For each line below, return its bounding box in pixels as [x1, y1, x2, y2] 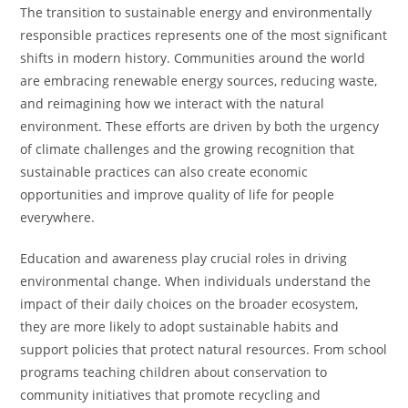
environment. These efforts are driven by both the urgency [20, 117, 380, 135]
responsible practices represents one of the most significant [20, 26, 388, 44]
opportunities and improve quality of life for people [20, 186, 335, 203]
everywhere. [20, 209, 96, 226]
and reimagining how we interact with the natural [20, 95, 325, 112]
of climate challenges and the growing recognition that [20, 140, 355, 158]
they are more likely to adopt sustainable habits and [20, 318, 340, 335]
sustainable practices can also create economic [20, 163, 309, 180]
